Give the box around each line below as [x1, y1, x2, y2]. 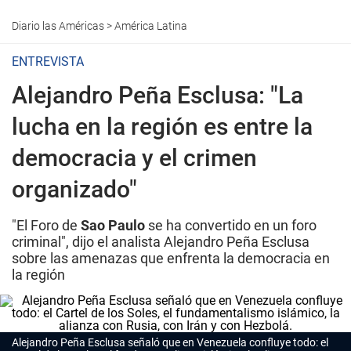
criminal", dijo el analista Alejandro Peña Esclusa [12, 233, 309, 250]
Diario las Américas [12, 20, 104, 32]
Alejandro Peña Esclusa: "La [12, 81, 303, 109]
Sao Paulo [78, 217, 145, 233]
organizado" [12, 175, 137, 203]
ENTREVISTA [12, 54, 84, 69]
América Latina [114, 20, 187, 32]
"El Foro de [12, 217, 78, 233]
